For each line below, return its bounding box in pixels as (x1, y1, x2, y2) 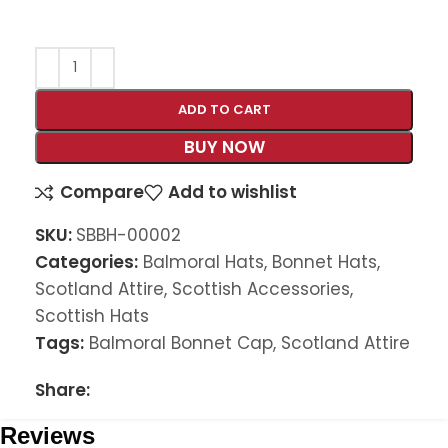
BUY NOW (183, 134, 265, 159)
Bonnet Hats (272, 249, 377, 274)
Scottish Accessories (172, 276, 350, 301)
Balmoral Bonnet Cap (89, 330, 273, 355)
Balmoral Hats (143, 249, 264, 274)
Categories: (35, 249, 138, 274)
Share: (35, 377, 90, 402)
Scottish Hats (35, 303, 149, 328)
